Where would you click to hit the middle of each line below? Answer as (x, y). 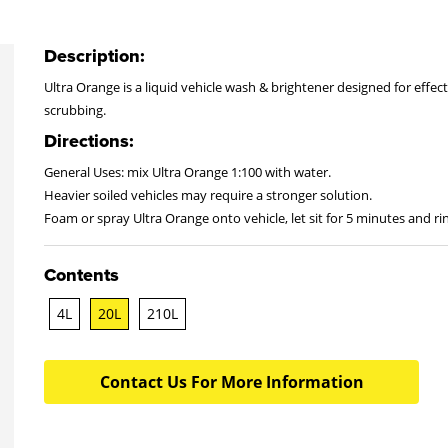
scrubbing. (75, 110)
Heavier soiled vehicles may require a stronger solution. (208, 195)
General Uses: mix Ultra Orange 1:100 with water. (187, 172)
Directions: (89, 141)
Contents (81, 275)
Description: (94, 56)
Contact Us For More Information (231, 382)
